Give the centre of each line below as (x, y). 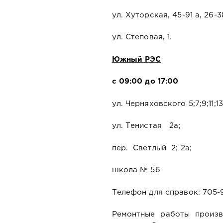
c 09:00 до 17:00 (145, 82)
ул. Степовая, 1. (142, 37)
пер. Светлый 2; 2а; (152, 148)
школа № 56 (138, 170)
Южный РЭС (136, 59)
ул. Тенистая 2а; (146, 126)
